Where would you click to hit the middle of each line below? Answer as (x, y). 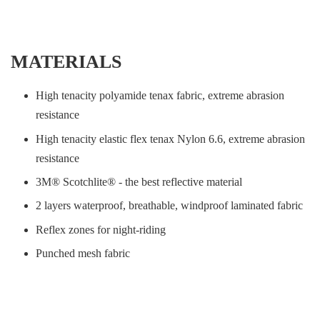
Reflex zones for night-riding (101, 229)
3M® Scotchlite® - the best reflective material (139, 181)
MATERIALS (66, 62)
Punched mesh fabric (83, 254)
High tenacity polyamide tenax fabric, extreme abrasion (160, 96)
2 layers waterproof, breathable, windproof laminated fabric (169, 206)
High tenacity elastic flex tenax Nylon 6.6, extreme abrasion (170, 139)
